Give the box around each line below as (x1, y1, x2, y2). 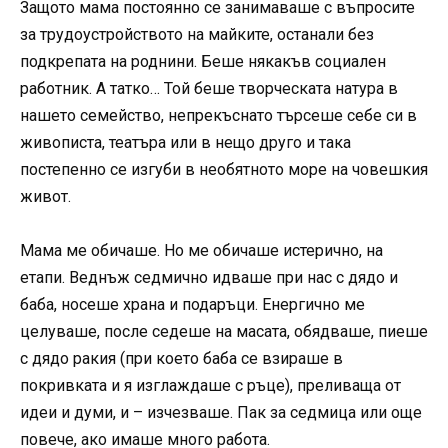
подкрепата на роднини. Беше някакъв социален (20, 51, 386, 71)
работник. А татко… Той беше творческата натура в (20, 78, 398, 98)
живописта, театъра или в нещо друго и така (20, 132, 351, 152)
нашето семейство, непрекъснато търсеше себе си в (20, 105, 417, 125)
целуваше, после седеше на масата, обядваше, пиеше (20, 321, 428, 341)
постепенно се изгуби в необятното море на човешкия (20, 159, 428, 179)
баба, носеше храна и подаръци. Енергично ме (20, 294, 365, 314)
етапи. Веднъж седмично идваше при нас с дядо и (20, 267, 398, 287)
